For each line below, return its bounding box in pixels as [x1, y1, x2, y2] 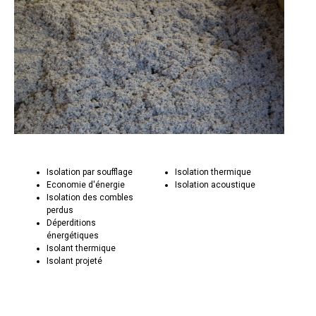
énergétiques [47, 231, 99, 241]
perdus [47, 205, 74, 216]
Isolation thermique [174, 167, 251, 178]
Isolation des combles [47, 193, 134, 203]
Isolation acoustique [174, 180, 255, 190]
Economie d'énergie [47, 180, 126, 190]
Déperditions [47, 218, 97, 229]
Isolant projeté [47, 256, 103, 267]
